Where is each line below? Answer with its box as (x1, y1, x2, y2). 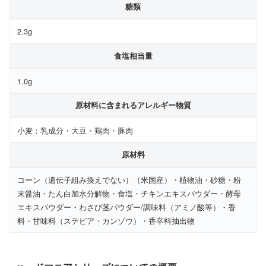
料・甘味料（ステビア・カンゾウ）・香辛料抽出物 (17, 215, 195, 227)
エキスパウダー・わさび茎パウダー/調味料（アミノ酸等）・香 (17, 201, 236, 213)
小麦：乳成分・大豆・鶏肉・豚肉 (17, 124, 134, 136)
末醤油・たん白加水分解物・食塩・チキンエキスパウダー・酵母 (17, 188, 242, 199)
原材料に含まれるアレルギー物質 (75, 100, 191, 111)
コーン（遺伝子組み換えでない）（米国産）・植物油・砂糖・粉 (17, 174, 242, 186)
